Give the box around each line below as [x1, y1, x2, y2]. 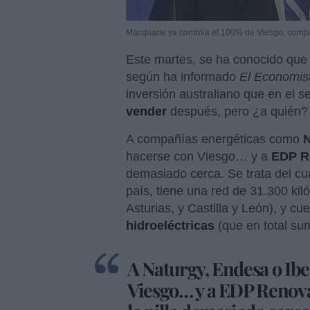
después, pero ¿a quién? [167, 104, 308, 119]
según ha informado [126, 70, 236, 84]
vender [126, 104, 167, 119]
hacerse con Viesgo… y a [126, 149, 271, 164]
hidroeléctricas [126, 219, 215, 233]
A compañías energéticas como [126, 132, 303, 147]
